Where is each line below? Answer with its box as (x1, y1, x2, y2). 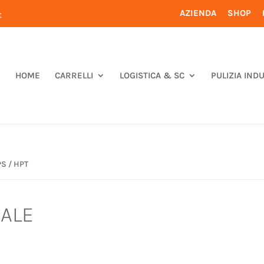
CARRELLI (54, 70, 93, 81)
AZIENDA (179, 7, 216, 18)
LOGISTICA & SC (119, 70, 184, 81)
